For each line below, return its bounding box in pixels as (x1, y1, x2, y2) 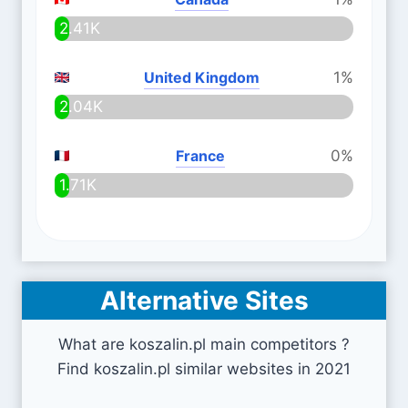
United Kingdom (143, 68, 260, 87)
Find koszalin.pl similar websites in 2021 (57, 360, 351, 378)
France (175, 147, 225, 165)
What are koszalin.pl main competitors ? (58, 335, 350, 353)
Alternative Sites (99, 285, 309, 316)
